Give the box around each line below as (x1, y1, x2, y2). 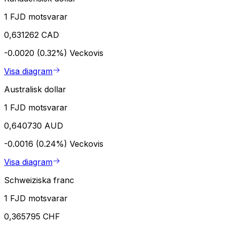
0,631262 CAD (4, 29, 59, 40)
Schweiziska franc (4, 175, 74, 185)
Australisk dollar (4, 84, 66, 94)
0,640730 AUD (4, 120, 63, 131)
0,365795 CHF (4, 211, 60, 221)
